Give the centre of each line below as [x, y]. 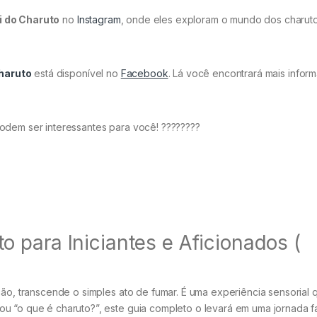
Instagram [99, 20]
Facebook [144, 74]
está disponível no [76, 74]
